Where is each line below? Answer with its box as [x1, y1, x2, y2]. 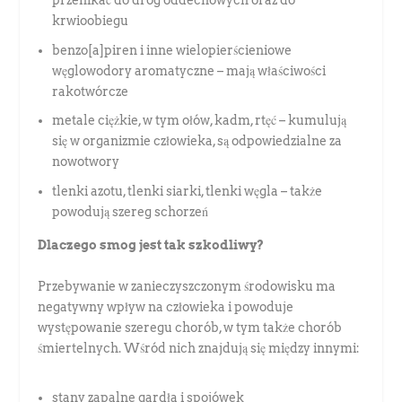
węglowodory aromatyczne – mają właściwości [52, 63, 327, 78]
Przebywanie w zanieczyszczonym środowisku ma [38, 278, 336, 293]
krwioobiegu [52, 13, 129, 28]
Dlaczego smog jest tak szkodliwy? [38, 238, 265, 253]
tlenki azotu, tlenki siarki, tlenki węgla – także [52, 184, 323, 199]
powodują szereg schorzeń [52, 205, 209, 220]
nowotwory [52, 154, 120, 170]
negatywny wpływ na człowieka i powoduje [38, 299, 294, 314]
